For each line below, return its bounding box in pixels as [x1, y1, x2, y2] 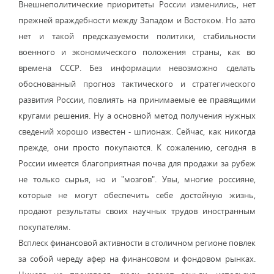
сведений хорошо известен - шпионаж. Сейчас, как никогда [18, 126, 256, 137]
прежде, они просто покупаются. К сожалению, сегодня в [18, 142, 256, 153]
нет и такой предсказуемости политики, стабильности [18, 31, 256, 42]
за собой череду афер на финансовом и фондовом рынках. [18, 253, 256, 264]
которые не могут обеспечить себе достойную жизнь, [18, 190, 256, 201]
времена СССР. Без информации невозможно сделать [18, 62, 256, 73]
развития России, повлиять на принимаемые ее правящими [18, 94, 256, 105]
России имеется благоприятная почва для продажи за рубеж [18, 158, 256, 169]
